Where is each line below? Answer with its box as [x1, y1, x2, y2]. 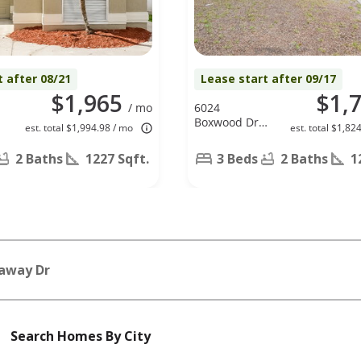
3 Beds [217, 149, 258, 168]
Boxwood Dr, [194, 114, 261, 130]
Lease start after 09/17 [201, 70, 336, 86]
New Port [194, 128, 243, 144]
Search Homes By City [10, 326, 151, 345]
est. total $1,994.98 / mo [25, 120, 133, 135]
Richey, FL [194, 143, 247, 159]
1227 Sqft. [85, 149, 149, 168]
